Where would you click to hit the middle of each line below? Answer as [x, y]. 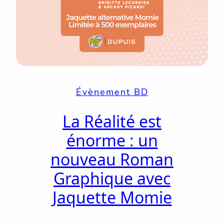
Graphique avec [112, 178]
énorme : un [112, 140]
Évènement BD [112, 92]
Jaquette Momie [112, 197]
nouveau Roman [112, 159]
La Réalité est [112, 121]
